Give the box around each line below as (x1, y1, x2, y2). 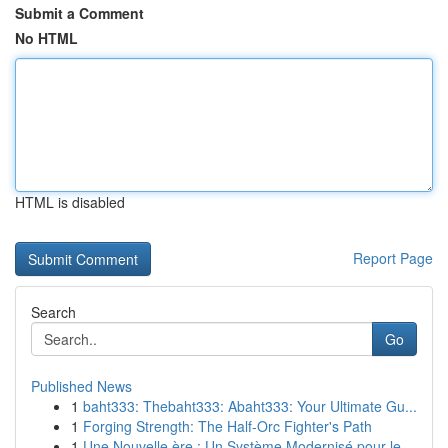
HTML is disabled (15, 192, 125, 212)
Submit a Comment (15, 3, 144, 23)
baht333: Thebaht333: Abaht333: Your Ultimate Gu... (83, 396, 417, 416)
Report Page (353, 248, 433, 268)
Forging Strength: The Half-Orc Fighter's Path (83, 416, 372, 436)
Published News (31, 376, 132, 396)
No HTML (15, 28, 78, 48)
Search (31, 302, 76, 322)
